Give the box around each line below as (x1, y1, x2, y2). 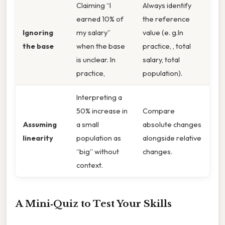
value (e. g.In (143, 28, 183, 38)
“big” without (76, 147, 119, 157)
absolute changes (143, 120, 201, 130)
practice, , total (143, 41, 191, 51)
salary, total (143, 55, 180, 65)
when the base (76, 41, 125, 51)
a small (76, 120, 99, 130)
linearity (23, 133, 53, 143)
